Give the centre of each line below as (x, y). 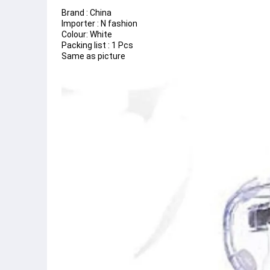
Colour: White (87, 34)
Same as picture (94, 56)
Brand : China (86, 13)
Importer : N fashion (99, 24)
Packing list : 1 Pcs (97, 45)
